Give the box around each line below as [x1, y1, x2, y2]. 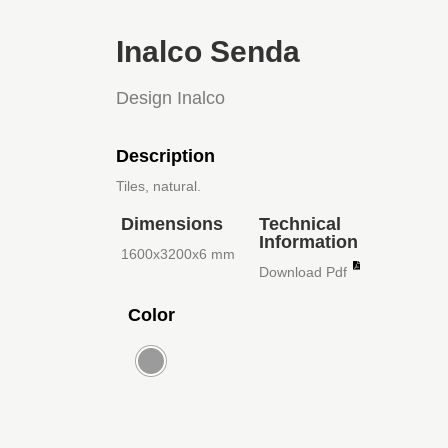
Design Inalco [116, 87, 226, 108]
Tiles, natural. [116, 177, 202, 194]
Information [259, 231, 359, 252]
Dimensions [121, 213, 224, 234]
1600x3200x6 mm [121, 245, 236, 262]
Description [116, 145, 216, 166]
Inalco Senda [116, 34, 301, 68]
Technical [259, 213, 342, 234]
